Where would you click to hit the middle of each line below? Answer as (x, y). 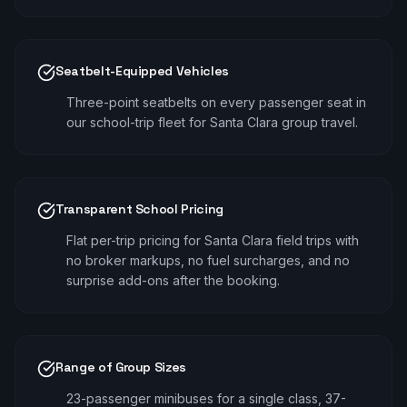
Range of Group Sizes (121, 367)
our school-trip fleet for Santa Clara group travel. (212, 122)
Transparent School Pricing (139, 209)
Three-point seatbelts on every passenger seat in (216, 102)
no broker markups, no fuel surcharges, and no (208, 260)
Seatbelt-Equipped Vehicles (142, 71)
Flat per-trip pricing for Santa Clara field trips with (213, 240)
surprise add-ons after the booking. (173, 280)
